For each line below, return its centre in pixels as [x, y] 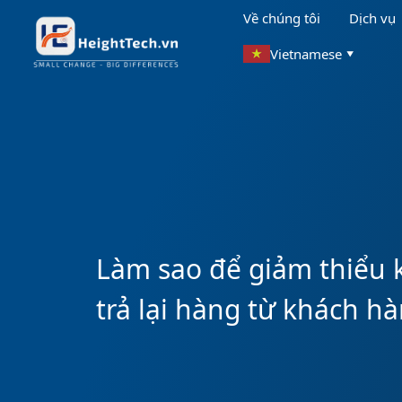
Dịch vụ [373, 18]
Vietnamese [306, 54]
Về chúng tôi [282, 18]
